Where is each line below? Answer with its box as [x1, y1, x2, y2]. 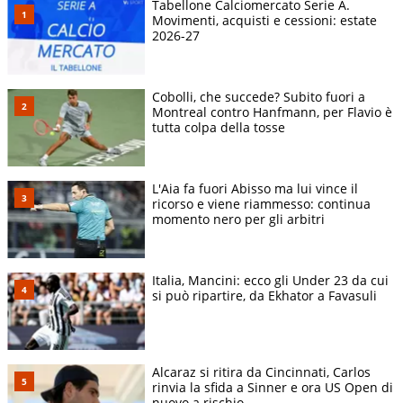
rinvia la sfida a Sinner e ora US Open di [152, 379, 393, 397]
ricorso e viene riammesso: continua [152, 195, 371, 213]
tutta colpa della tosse [152, 118, 285, 136]
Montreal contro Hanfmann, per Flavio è [152, 103, 392, 121]
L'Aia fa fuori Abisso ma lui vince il [152, 180, 358, 198]
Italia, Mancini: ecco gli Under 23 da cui [152, 272, 389, 290]
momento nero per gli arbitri [152, 210, 325, 228]
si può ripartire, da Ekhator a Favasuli [152, 287, 377, 305]
